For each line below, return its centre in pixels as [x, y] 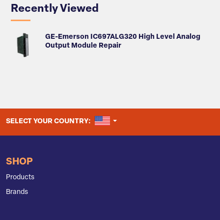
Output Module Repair [83, 46]
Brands [17, 192]
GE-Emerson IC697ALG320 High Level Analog [123, 37]
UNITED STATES [138, 121]
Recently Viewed [55, 9]
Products [20, 177]
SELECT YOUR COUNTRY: [49, 122]
